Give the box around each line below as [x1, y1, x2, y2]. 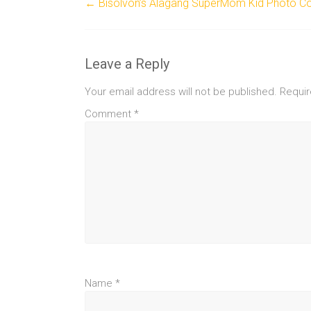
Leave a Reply [85, 56, 169, 72]
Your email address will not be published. [85, 85, 277, 98]
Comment [85, 108, 134, 120]
